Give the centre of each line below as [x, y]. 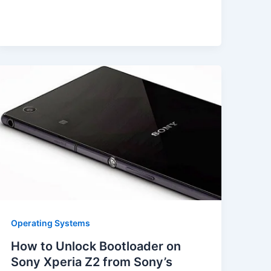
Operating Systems [50, 223]
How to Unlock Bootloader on [96, 246]
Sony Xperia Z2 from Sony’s [91, 262]
